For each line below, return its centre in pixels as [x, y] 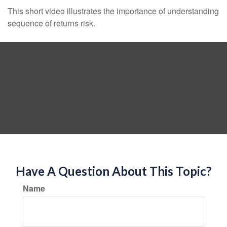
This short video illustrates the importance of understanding [113, 11]
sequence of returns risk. [51, 23]
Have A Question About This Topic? [113, 171]
